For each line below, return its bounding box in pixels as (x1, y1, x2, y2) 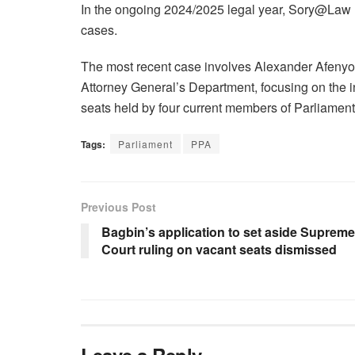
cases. (81, 20, 117, 39)
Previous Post (81, 198, 156, 215)
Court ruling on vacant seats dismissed (101, 239, 337, 258)
